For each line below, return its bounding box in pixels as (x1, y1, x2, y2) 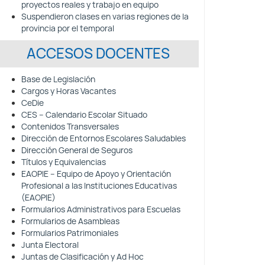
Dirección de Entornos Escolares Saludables (21, 133, 186, 144)
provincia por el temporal (21, 23, 114, 34)
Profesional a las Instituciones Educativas (21, 180, 177, 191)
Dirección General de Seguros (21, 145, 132, 156)
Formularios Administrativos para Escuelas (21, 204, 180, 215)
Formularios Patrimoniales (21, 228, 118, 238)
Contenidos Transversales (21, 121, 119, 132)
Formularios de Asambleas (21, 216, 119, 227)
